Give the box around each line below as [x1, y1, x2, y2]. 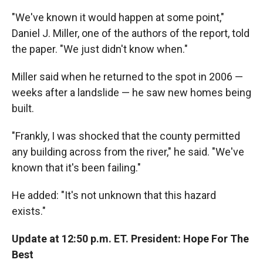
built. [12, 102, 34, 114]
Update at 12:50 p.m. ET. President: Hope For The [12, 232, 249, 245]
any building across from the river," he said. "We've [12, 146, 244, 158]
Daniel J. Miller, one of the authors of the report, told [12, 27, 249, 39]
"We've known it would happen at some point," [12, 11, 224, 23]
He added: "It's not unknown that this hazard [12, 189, 216, 201]
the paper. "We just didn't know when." [12, 43, 188, 55]
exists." [12, 205, 46, 217]
